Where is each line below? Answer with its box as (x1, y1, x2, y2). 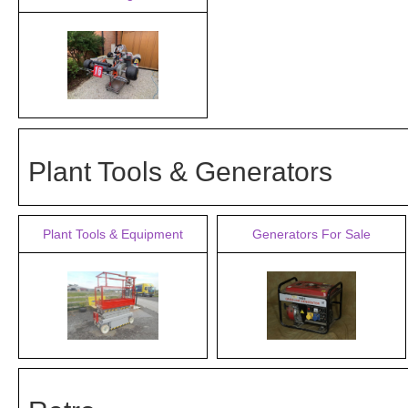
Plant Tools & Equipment (43, 227, 183, 241)
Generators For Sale (252, 227, 371, 241)
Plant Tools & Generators (28, 157, 332, 187)
